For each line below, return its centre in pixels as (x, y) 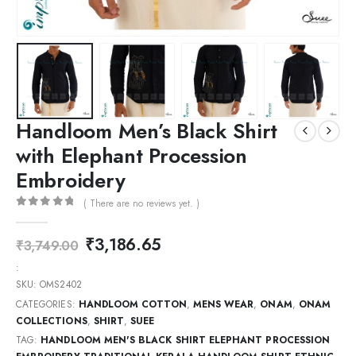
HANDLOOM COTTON (132, 304)
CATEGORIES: (47, 304)
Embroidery (71, 180)
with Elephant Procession (132, 155)
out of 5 (54, 215)
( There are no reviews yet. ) (141, 203)
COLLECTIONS (52, 321)
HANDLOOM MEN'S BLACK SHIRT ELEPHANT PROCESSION (186, 341)
